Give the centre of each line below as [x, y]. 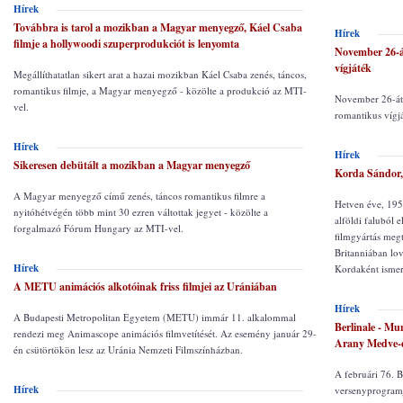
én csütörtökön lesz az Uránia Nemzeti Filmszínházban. [128, 349]
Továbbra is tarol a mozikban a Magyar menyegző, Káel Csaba [158, 27]
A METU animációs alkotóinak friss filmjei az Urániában [145, 287]
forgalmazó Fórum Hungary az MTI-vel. [99, 228]
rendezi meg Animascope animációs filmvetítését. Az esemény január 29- [165, 333]
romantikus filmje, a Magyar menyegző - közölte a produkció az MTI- [160, 90]
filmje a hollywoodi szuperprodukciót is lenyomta [126, 44]
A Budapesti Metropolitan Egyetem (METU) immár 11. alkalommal [155, 317]
